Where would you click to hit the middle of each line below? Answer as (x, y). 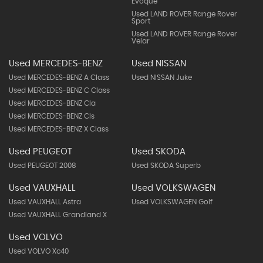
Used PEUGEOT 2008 (43, 166)
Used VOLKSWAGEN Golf (172, 202)
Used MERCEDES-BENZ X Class (59, 129)
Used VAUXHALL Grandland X (58, 215)
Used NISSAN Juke (161, 77)
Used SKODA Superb (166, 166)
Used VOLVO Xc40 (39, 251)
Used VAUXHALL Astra (45, 202)
